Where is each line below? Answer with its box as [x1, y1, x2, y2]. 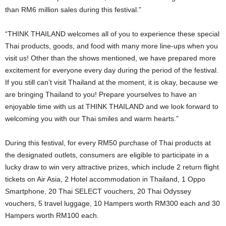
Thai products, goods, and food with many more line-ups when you [5, 42, 218, 50]
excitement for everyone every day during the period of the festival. [5, 66, 218, 75]
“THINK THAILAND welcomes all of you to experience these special [5, 30, 219, 38]
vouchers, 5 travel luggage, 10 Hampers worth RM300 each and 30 [5, 199, 220, 208]
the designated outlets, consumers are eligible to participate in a [5, 151, 209, 159]
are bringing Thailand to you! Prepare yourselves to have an [5, 90, 197, 99]
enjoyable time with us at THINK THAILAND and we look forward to [5, 102, 218, 111]
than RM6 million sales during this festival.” [5, 6, 141, 14]
